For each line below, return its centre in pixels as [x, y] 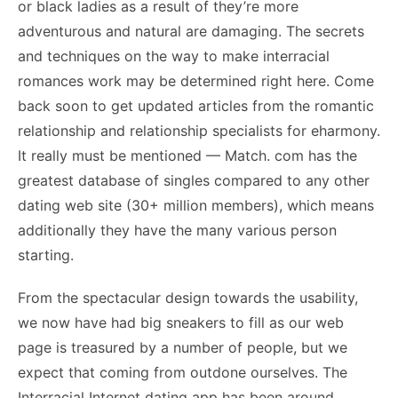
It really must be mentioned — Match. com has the [187, 155]
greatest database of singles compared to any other [194, 180]
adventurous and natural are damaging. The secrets [191, 31]
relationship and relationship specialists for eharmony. [199, 131]
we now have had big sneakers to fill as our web [181, 322]
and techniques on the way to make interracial [174, 56]
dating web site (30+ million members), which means [196, 205]
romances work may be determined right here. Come [196, 81]
